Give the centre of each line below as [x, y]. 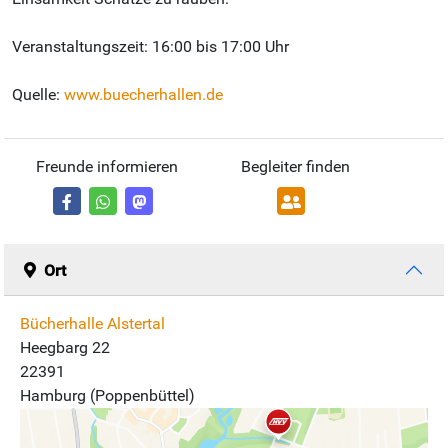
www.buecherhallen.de [143, 95]
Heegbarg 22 [65, 348]
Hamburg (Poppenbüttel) [107, 396]
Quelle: [38, 95]
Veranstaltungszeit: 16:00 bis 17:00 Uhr [150, 47]
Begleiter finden [295, 167]
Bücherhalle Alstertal [92, 324]
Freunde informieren [106, 167]
